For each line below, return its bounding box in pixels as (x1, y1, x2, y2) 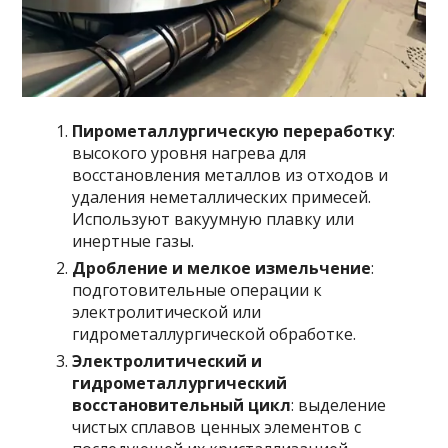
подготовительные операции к (72, 279, 323, 302)
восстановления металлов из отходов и (72, 164, 389, 187)
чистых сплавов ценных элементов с (72, 416, 362, 439)
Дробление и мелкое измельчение (72, 257, 372, 280)
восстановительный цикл (72, 394, 292, 417)
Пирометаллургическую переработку (72, 120, 393, 143)
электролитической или (72, 301, 262, 324)
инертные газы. (72, 230, 195, 253)
